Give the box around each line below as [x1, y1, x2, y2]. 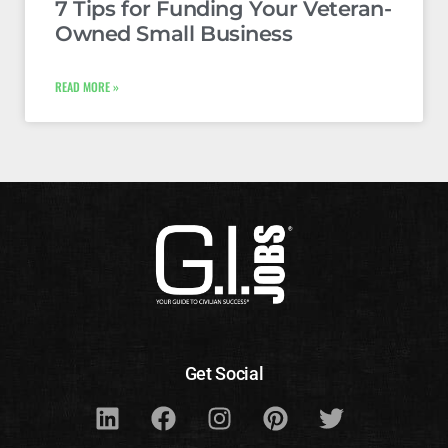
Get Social [184, 363, 264, 385]
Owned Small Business [55, 21, 293, 47]
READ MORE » [55, 78, 119, 96]
